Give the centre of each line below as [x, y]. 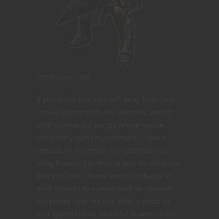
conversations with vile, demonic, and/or [105, 112]
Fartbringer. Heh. [64, 77]
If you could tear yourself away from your [106, 99]
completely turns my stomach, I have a [101, 137]
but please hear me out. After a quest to [103, 201]
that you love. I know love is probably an [104, 175]
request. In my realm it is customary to [101, 150]
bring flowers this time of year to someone [108, 163]
